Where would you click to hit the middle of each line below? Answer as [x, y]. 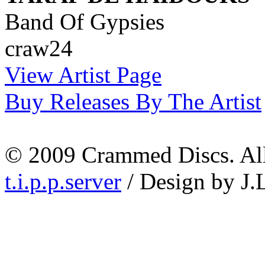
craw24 [39, 48]
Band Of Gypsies [85, 21]
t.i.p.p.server [63, 181]
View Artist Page [83, 75]
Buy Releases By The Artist [133, 101]
